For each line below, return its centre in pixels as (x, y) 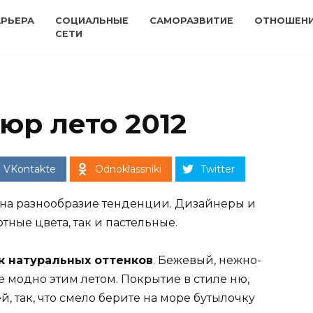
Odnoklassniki (128, 169)
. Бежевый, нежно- (207, 261)
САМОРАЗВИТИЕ (191, 21)
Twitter (217, 169)
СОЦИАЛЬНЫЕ (92, 21)
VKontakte (29, 169)
